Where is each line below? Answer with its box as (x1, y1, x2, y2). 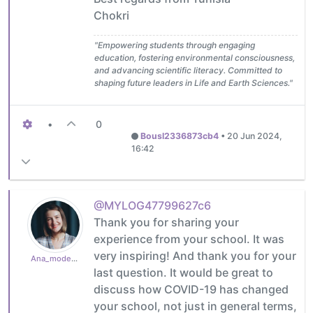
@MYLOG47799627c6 (94, 198, 211, 212)
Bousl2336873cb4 (140, 130, 219, 141)
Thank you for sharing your (94, 214, 239, 229)
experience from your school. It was (94, 231, 284, 246)
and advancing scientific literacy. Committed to (94, 64, 282, 75)
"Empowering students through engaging (94, 39, 255, 50)
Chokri (94, 8, 129, 22)
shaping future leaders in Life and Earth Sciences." (94, 77, 293, 88)
